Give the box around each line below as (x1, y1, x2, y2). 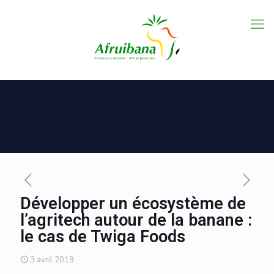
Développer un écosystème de (20, 194, 246, 213)
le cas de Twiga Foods (20, 227, 185, 246)
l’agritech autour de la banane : (20, 210, 252, 230)
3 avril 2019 (30, 254, 74, 265)
